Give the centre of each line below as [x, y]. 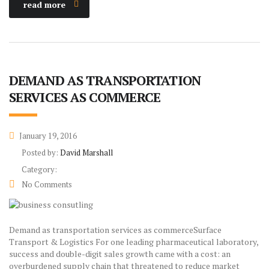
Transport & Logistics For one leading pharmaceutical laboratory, [134, 241]
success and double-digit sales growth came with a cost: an [120, 253]
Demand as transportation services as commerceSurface [115, 229]
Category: [39, 169]
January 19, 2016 [47, 135]
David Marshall [86, 152]
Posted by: [41, 152]
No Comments [46, 184]
